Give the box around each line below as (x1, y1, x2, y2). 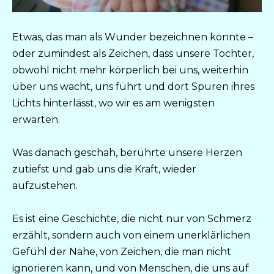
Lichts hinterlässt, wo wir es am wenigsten (12, 97, 215, 109)
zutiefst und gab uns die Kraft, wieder (12, 163, 196, 175)
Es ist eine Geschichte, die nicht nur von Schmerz (12, 213, 251, 225)
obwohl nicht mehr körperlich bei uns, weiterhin (12, 64, 248, 76)
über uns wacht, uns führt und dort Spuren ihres (12, 80, 254, 92)
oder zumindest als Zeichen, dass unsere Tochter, (12, 47, 254, 59)
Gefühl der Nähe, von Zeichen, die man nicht (12, 246, 231, 258)
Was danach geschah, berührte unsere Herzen (12, 146, 242, 158)
